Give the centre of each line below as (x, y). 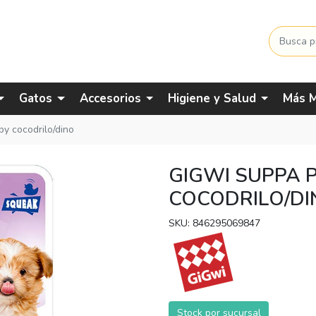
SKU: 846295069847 (214, 223)
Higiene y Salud (212, 99)
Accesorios (110, 99)
